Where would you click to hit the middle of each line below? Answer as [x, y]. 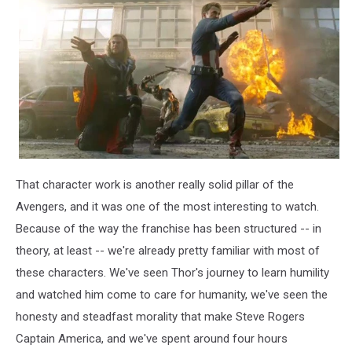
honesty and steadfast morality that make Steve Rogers [160, 316]
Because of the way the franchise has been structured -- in [169, 228]
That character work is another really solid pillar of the [155, 184]
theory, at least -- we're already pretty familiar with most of [168, 250]
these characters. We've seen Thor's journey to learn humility [172, 272]
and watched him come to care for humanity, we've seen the [172, 294]
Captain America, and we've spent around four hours [152, 338]
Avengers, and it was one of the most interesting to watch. [167, 206]
